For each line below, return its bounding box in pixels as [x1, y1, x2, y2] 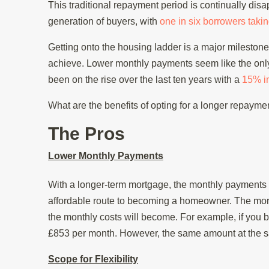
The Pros [48, 123, 125, 144]
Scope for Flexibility [48, 253, 138, 264]
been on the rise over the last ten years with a [48, 74, 242, 85]
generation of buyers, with [48, 16, 160, 26]
